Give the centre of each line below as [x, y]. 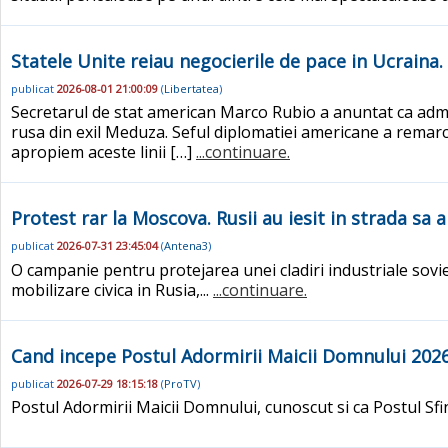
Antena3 [186, 246]
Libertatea [191, 88]
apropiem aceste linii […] [103, 152]
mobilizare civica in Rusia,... [112, 289]
